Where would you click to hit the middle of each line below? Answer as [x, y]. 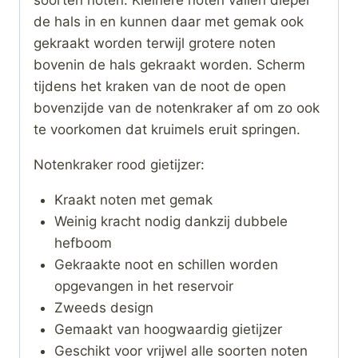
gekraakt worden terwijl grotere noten [155, 43]
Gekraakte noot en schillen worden [166, 264]
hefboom [83, 243]
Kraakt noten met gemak [133, 199]
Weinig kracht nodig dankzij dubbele [171, 221]
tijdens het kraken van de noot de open [160, 86]
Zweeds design [103, 307]
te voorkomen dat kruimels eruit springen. [167, 129]
